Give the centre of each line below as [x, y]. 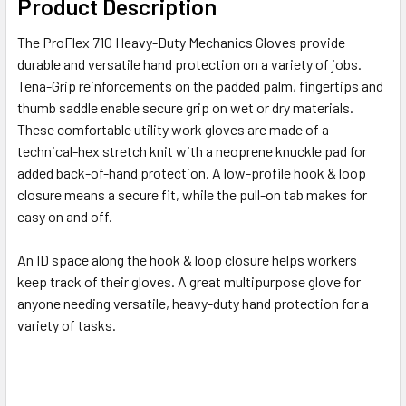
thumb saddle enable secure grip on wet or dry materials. [185, 107]
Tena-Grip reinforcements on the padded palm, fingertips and [200, 85]
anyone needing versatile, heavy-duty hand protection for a [193, 303]
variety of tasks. [67, 324]
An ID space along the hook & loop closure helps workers [187, 259]
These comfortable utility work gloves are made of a [173, 129]
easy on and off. [65, 216]
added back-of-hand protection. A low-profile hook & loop [192, 172]
